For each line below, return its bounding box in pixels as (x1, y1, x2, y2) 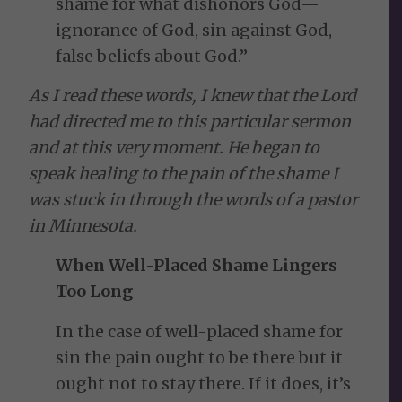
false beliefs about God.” (56, 45, 249, 66)
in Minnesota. (29, 215, 138, 237)
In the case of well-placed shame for (56, 320, 344, 342)
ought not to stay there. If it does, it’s (56, 372, 352, 394)
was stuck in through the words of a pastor (29, 189, 359, 211)
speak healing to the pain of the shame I (29, 163, 339, 185)
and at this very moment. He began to (29, 137, 320, 159)
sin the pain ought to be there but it (56, 346, 344, 368)
